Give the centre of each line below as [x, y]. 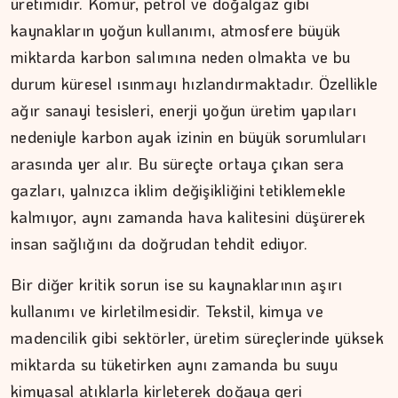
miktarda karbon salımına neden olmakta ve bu [181, 57]
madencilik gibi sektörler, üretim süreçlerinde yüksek [197, 338]
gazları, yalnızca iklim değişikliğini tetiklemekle [179, 190]
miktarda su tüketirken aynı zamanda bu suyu [174, 364]
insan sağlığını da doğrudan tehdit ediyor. [159, 243]
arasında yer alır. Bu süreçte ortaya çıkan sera [178, 163]
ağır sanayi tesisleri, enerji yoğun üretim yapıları [184, 110]
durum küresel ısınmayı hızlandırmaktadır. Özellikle [195, 84]
